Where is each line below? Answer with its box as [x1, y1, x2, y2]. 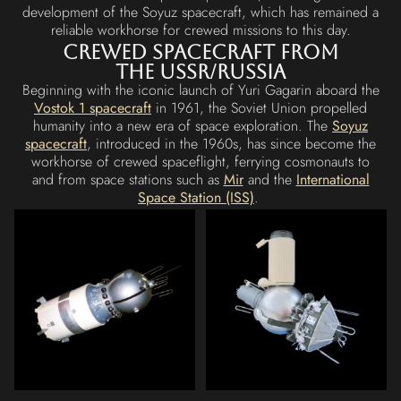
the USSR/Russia [115, 59, 286, 83]
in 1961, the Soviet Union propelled [151, 97, 367, 118]
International [295, 168, 370, 190]
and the [243, 168, 296, 190]
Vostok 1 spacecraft [34, 97, 151, 118]
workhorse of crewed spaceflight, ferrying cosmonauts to [31, 150, 370, 172]
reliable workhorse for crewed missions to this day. [50, 19, 351, 40]
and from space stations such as [31, 168, 224, 190]
